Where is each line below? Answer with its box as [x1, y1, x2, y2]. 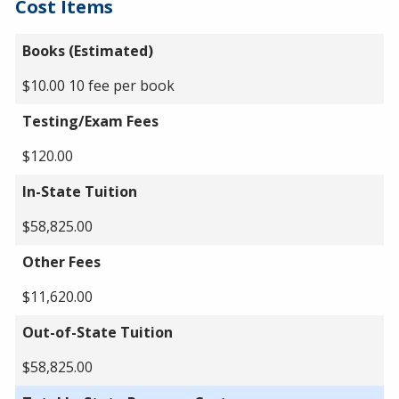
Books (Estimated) [22, 40, 153, 61]
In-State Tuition [22, 181, 137, 201]
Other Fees [22, 251, 101, 272]
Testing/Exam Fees [22, 110, 159, 131]
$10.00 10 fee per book [22, 75, 175, 95]
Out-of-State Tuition [22, 322, 173, 342]
